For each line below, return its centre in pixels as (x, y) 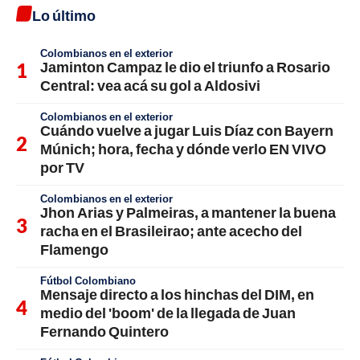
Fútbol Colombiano (88, 280)
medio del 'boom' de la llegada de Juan (168, 312)
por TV (62, 167)
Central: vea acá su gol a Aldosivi (150, 85)
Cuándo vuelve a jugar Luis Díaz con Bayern (187, 130)
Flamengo (74, 249)
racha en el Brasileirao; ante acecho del (171, 230)
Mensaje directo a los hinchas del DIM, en (177, 294)
